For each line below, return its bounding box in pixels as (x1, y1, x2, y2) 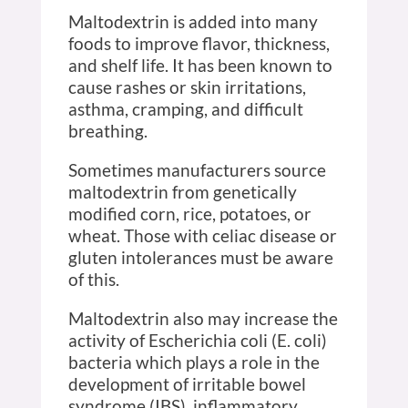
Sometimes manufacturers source (67, 158, 326, 180)
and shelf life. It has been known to (67, 54, 332, 76)
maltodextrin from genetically (67, 180, 297, 202)
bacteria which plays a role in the (67, 351, 320, 372)
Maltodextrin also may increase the (67, 307, 338, 329)
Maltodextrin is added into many (67, 10, 318, 32)
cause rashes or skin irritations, (67, 76, 306, 97)
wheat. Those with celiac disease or (67, 224, 337, 246)
